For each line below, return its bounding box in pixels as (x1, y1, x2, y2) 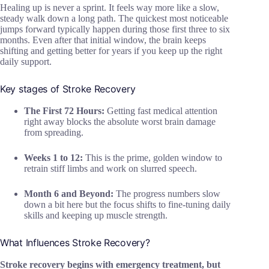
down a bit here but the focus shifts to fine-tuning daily (24, 199, 231, 210)
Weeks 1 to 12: (24, 152, 83, 163)
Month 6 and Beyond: (24, 188, 113, 199)
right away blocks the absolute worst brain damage (24, 116, 216, 127)
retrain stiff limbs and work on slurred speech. (24, 163, 197, 174)
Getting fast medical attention (104, 105, 217, 116)
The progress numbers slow (113, 188, 220, 199)
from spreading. (24, 127, 83, 138)
